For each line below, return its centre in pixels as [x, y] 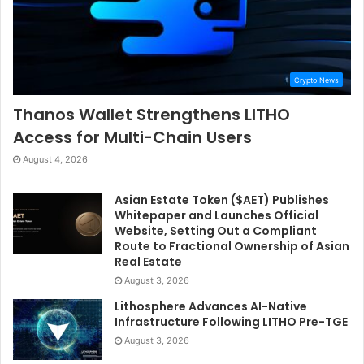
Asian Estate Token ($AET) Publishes [222, 200]
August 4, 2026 [55, 160]
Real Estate [148, 262]
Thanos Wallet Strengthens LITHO [152, 115]
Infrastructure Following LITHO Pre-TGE [231, 322]
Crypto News [316, 80]
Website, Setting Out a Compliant [216, 231]
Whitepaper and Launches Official [217, 216]
